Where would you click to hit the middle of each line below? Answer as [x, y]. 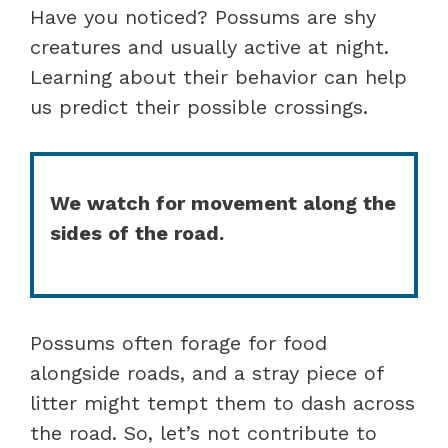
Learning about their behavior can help [218, 76]
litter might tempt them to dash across [222, 402]
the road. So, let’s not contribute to [203, 432]
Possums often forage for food [178, 342]
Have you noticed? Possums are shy [203, 16]
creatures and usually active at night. [209, 46]
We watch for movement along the [223, 202]
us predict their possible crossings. [199, 106]
